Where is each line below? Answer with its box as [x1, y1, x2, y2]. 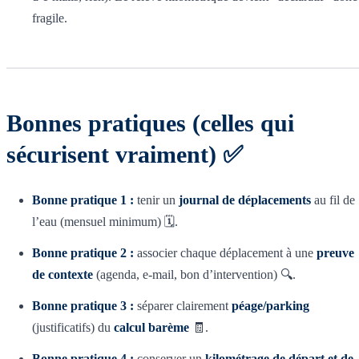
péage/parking [232, 298, 309, 313]
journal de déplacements [179, 192, 311, 207]
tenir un [134, 192, 179, 207]
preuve [317, 245, 354, 260]
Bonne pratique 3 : [32, 298, 134, 313]
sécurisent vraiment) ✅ [6, 140, 243, 167]
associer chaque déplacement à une [134, 245, 317, 260]
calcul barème [114, 320, 189, 334]
